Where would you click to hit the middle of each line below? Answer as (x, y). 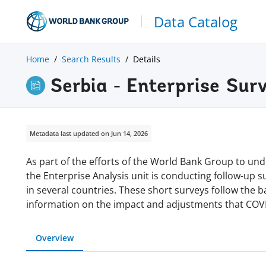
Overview (55, 237)
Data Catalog (196, 21)
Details (147, 59)
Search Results (91, 59)
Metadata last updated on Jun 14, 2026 (89, 134)
